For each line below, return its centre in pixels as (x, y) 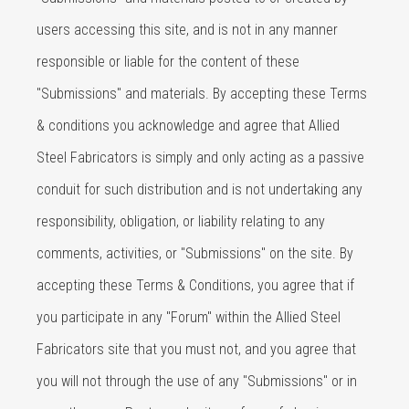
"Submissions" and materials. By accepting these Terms (202, 94)
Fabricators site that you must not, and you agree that (196, 349)
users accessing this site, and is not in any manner (187, 30)
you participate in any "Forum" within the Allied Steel (189, 317)
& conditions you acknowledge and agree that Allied (188, 126)
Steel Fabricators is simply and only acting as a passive (200, 157)
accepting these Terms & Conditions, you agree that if (195, 285)
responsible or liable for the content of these (168, 62)
